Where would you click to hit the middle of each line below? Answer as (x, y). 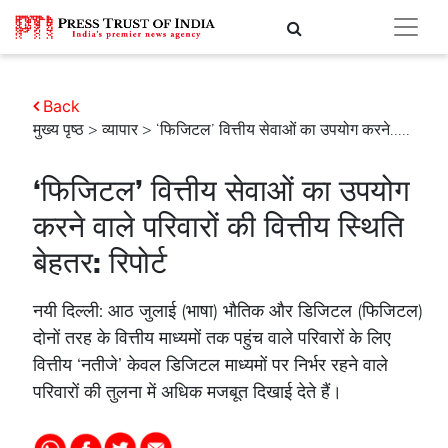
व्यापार (120, 130)
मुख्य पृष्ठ (58, 130)
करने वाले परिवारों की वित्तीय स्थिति (218, 227)
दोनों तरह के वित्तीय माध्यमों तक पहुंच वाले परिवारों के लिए (212, 338)
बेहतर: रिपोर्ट (100, 263)
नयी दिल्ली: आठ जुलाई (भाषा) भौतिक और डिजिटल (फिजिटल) (228, 311)
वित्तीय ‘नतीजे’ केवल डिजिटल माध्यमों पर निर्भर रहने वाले (210, 365)
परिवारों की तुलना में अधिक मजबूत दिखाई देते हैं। (187, 392)
